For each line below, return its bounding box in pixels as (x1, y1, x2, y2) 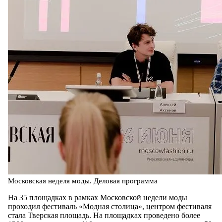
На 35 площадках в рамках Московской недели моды (8, 193, 187, 202)
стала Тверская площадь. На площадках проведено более (8, 211, 200, 220)
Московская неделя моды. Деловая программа (8, 176, 158, 185)
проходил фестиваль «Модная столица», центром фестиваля (8, 202, 212, 211)
